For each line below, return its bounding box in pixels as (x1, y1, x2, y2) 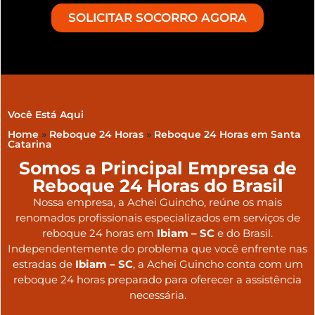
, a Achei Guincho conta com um (132, 257, 303, 271)
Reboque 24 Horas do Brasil (32, 174, 283, 196)
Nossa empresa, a (33, 195, 127, 209)
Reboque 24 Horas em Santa (154, 128, 301, 141)
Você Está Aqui (8, 108, 84, 121)
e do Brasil (214, 226, 271, 240)
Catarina (8, 138, 52, 151)
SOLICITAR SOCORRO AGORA (68, 10, 247, 25)
